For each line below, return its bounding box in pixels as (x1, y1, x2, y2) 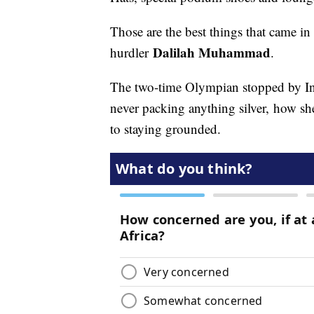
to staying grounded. (110, 120, 225, 138)
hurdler (110, 43, 153, 62)
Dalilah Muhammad (153, 43, 271, 62)
